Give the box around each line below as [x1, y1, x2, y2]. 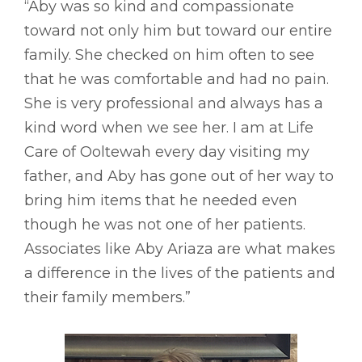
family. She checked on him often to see [24, 45, 314, 64]
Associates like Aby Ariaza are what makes [24, 239, 335, 258]
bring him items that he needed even [24, 191, 297, 209]
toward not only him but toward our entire [24, 21, 332, 40]
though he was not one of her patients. [24, 215, 305, 234]
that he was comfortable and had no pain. [24, 69, 329, 88]
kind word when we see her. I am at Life [24, 118, 314, 137]
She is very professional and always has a [24, 94, 323, 112]
